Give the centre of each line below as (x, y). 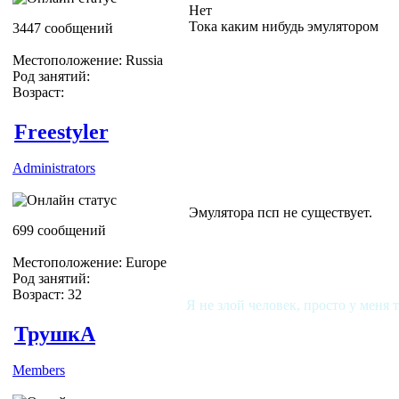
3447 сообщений (63, 28)
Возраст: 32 (47, 294)
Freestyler (61, 131)
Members (39, 370)
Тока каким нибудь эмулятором (284, 26)
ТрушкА (55, 334)
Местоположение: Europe (90, 262)
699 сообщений (59, 230)
